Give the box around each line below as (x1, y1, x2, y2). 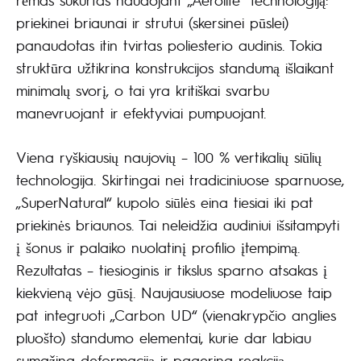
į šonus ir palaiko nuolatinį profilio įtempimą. (16, 238, 300, 257)
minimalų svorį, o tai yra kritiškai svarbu (16, 81, 269, 100)
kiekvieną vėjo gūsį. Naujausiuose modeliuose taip (16, 283, 332, 302)
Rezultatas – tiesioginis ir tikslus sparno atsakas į (16, 260, 327, 280)
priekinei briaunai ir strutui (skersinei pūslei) (16, 13, 288, 32)
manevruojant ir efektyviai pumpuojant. (16, 103, 266, 122)
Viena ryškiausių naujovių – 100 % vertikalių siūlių (16, 147, 322, 167)
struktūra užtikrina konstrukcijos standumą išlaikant (16, 58, 334, 77)
